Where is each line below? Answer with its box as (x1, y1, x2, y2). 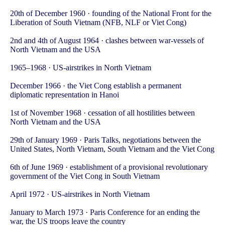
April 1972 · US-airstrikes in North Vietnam (10, 190, 150, 199)
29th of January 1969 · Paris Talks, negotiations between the (10, 136, 201, 145)
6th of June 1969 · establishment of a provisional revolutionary (10, 163, 208, 172)
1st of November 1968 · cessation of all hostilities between (10, 108, 195, 118)
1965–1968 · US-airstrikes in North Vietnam (10, 63, 151, 72)
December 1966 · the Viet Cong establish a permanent (10, 81, 181, 90)
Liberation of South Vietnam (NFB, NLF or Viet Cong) (10, 18, 186, 27)
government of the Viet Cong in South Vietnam (10, 172, 160, 181)
